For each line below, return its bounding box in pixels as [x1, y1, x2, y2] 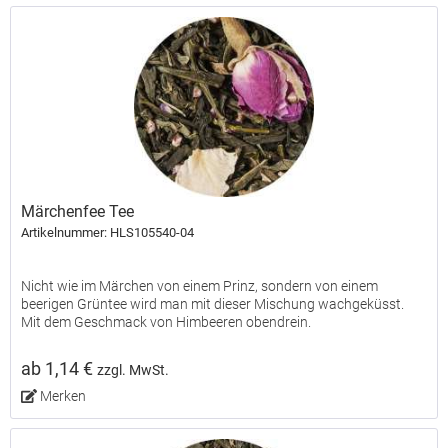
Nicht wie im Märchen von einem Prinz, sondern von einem [21, 278, 379, 295]
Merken [39, 388, 86, 405]
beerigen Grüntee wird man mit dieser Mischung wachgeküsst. [21, 296, 405, 313]
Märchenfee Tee [21, 202, 135, 222]
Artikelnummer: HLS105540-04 [21, 225, 195, 241]
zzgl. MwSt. [97, 362, 170, 380]
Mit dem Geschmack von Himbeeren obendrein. [21, 314, 312, 331]
